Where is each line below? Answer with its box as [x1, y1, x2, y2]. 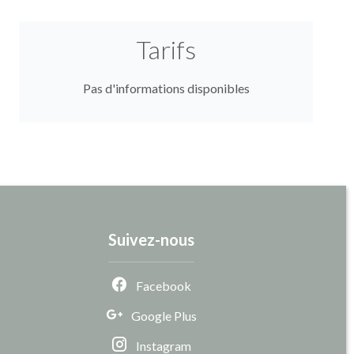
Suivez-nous [107, 229, 194, 249]
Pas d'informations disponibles [82, 80, 250, 96]
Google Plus [130, 307, 197, 323]
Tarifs [136, 33, 196, 65]
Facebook [136, 277, 192, 293]
